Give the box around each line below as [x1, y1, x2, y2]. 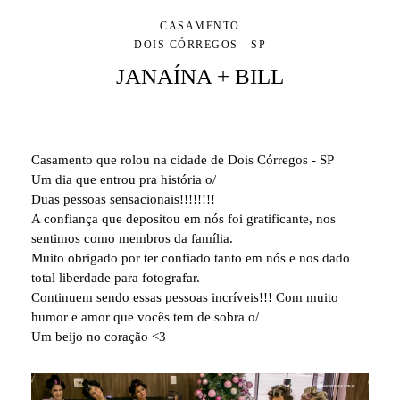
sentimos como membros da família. [31, 230, 233, 246]
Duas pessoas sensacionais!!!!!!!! [31, 191, 215, 206]
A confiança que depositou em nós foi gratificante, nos [31, 211, 336, 226]
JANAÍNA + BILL [116, 63, 284, 88]
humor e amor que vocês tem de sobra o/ [31, 309, 259, 324]
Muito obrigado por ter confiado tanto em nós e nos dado [31, 250, 350, 265]
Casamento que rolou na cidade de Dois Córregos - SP [31, 152, 334, 167]
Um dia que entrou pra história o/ [31, 171, 216, 187]
